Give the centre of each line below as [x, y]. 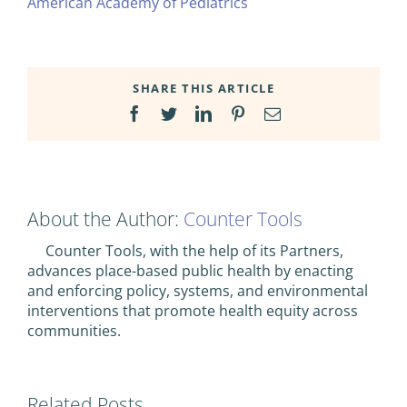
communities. [74, 331]
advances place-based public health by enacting [190, 271]
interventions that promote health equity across [193, 311]
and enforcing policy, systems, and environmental [198, 291]
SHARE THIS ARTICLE [203, 88]
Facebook [174, 113]
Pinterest [274, 113]
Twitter [200, 113]
